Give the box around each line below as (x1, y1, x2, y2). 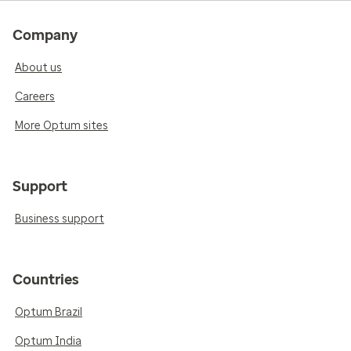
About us (15, 61, 62, 74)
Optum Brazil (15, 306, 82, 319)
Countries (13, 271, 79, 288)
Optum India (15, 335, 81, 348)
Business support (15, 212, 104, 226)
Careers (15, 90, 55, 103)
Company (13, 27, 78, 44)
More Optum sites (15, 119, 108, 132)
